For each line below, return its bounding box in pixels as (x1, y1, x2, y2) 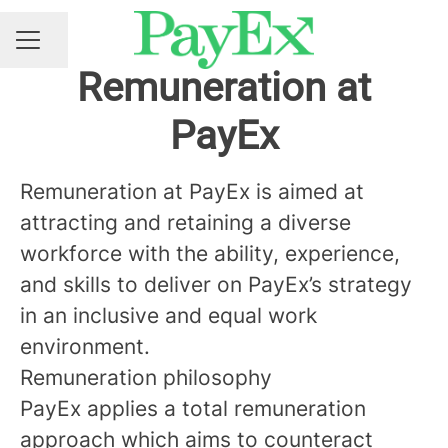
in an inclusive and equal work (20, 303, 317, 328)
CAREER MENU (15, 40, 121, 58)
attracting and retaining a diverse (20, 210, 351, 235)
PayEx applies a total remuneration (20, 396, 366, 421)
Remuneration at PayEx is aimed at (20, 179, 364, 204)
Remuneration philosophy (20, 365, 272, 390)
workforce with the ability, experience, (20, 241, 400, 266)
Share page (38, 39, 125, 60)
